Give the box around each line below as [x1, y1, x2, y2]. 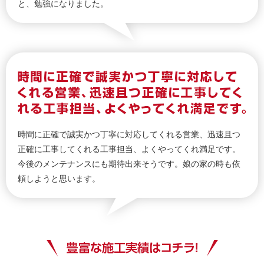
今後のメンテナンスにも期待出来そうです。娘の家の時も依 [18, 159, 240, 169]
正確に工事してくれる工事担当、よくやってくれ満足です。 [18, 144, 240, 154]
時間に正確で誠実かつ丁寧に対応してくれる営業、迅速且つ [18, 129, 240, 139]
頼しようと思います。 [18, 173, 100, 183]
